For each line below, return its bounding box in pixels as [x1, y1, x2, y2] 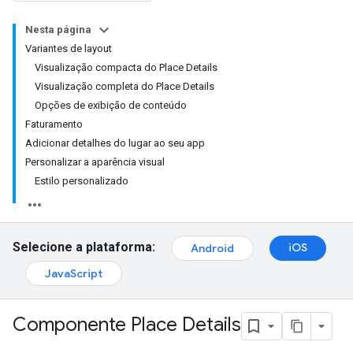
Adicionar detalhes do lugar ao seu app [25, 137, 205, 149]
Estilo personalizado [35, 175, 128, 187]
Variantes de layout [25, 43, 112, 54]
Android [191, 241, 234, 255]
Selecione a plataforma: [13, 240, 155, 255]
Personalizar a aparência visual [25, 156, 165, 168]
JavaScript [45, 266, 102, 281]
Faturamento [25, 118, 83, 130]
